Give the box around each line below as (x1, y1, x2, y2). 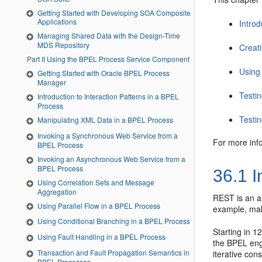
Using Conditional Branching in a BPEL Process (37, 216, 190, 226)
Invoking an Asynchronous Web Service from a (37, 153, 185, 164)
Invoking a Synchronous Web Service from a (37, 130, 178, 140)
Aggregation (37, 186, 77, 196)
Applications (37, 16, 77, 27)
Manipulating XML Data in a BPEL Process (37, 115, 173, 125)
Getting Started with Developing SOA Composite (37, 7, 191, 18)
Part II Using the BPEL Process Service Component (42, 54, 189, 64)
